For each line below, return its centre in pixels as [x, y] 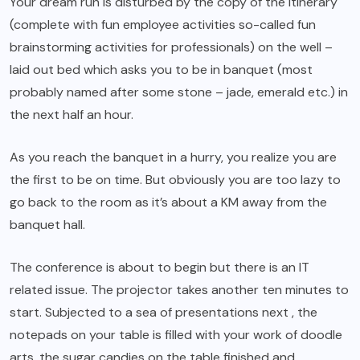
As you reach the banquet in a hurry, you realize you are [173, 157]
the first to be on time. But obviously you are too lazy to [175, 180]
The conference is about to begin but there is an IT [160, 268]
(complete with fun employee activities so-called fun [163, 25]
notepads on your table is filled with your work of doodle [176, 335]
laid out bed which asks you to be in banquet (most [161, 70]
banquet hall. [47, 225]
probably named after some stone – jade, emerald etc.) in [179, 92]
